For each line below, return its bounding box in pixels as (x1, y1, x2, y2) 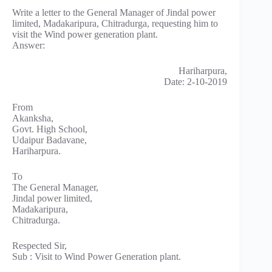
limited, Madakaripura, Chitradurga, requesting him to (12, 18, 218, 29)
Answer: (12, 40, 45, 51)
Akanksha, (12, 113, 53, 124)
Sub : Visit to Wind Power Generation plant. (12, 251, 181, 262)
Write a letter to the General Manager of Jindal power (12, 7, 216, 18)
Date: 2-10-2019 (164, 76, 228, 87)
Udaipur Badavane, (12, 135, 87, 146)
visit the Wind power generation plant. (12, 29, 158, 40)
